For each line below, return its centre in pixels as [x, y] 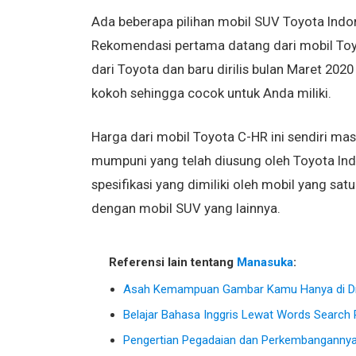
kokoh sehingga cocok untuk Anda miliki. [211, 93]
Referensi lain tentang [172, 262]
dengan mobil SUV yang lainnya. [186, 208]
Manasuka [265, 262]
